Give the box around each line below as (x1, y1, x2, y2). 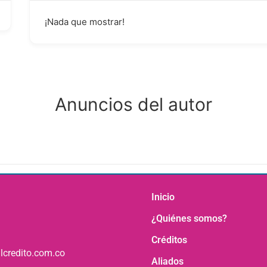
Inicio (151, 191, 175, 203)
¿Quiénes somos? (151, 213, 227, 224)
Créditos (151, 234, 187, 246)
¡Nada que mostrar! (45, 16, 125, 27)
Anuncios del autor (55, 94, 212, 115)
